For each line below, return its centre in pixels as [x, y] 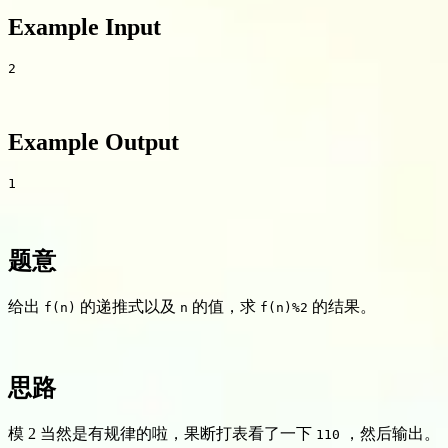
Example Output [93, 142]
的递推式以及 [128, 307]
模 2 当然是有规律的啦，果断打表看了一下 [162, 433]
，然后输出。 [390, 433]
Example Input [84, 26]
